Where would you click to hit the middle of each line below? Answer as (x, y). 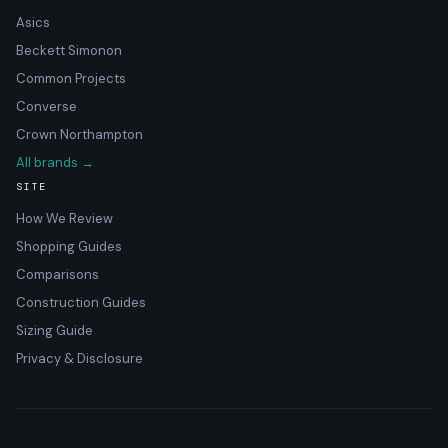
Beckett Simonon (69, 50)
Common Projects (71, 78)
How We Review (64, 218)
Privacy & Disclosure (79, 358)
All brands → (55, 162)
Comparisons (57, 274)
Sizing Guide (54, 330)
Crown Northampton (79, 134)
